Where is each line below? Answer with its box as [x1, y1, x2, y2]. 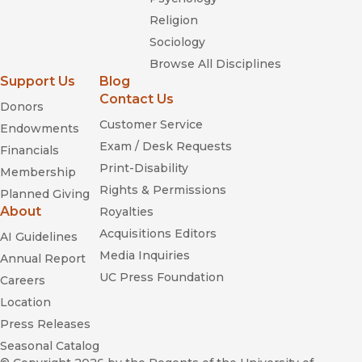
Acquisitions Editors [99, 226, 217, 242]
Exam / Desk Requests [99, 139, 232, 154]
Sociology [149, 35, 205, 50]
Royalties [99, 204, 154, 220]
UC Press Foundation [99, 270, 224, 285]
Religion [149, 13, 198, 28]
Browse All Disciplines [149, 57, 281, 72]
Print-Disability [99, 161, 188, 176]
